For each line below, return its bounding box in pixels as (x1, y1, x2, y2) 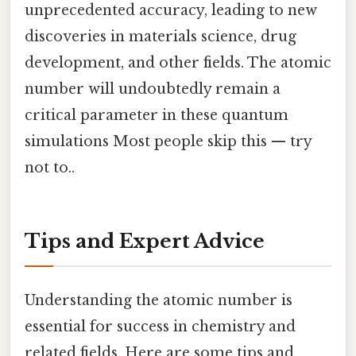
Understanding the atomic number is (25, 292, 292, 310)
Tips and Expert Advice (25, 229, 265, 253)
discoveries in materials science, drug (25, 27, 296, 45)
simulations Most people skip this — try (25, 132, 311, 150)
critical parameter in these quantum (25, 106, 288, 124)
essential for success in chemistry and (25, 318, 296, 336)
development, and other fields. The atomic (25, 53, 331, 72)
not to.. (25, 158, 75, 176)
